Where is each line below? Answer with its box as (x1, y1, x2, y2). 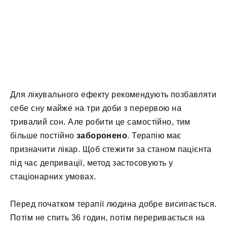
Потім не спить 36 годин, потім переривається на (10, 213, 205, 222)
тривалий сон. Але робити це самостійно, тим (10, 117, 191, 126)
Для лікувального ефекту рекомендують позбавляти (10, 90, 217, 99)
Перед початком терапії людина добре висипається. (10, 200, 217, 209)
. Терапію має (127, 131, 181, 140)
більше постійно (10, 131, 77, 140)
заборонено (76, 131, 128, 140)
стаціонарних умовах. (10, 172, 96, 181)
